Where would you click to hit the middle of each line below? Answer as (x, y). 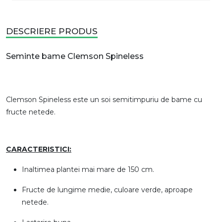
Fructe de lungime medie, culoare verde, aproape (107, 190)
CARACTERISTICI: (39, 149)
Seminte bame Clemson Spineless (75, 56)
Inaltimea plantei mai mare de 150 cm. (88, 169)
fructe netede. (31, 112)
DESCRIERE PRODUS (52, 31)
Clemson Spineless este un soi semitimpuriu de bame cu (104, 99)
